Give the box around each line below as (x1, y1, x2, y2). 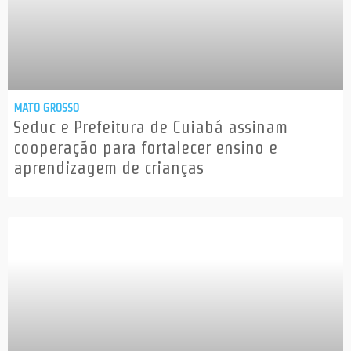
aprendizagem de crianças (13, 158, 204, 178)
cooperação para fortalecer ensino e (13, 138, 277, 157)
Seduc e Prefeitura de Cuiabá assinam (13, 118, 288, 137)
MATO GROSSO (13, 101, 79, 115)
